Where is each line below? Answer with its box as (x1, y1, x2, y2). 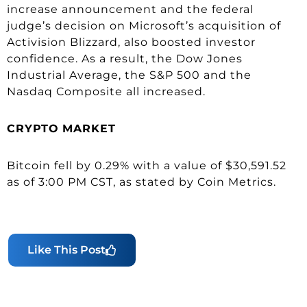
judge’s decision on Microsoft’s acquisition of (7, 19, 281, 32)
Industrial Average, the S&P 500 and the (7, 68, 251, 82)
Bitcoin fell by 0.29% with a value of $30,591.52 (7, 158, 286, 172)
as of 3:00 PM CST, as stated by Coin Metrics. (7, 175, 276, 188)
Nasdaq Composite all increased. (7, 84, 206, 98)
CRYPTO (7, 121, 59, 135)
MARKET (62, 121, 116, 135)
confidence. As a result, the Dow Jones (7, 51, 243, 65)
